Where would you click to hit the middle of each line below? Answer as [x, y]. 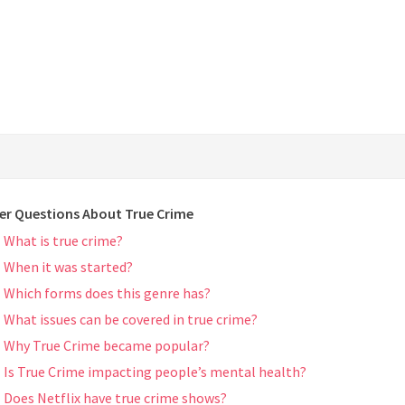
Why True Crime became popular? [107, 346]
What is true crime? [63, 241]
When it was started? [68, 267]
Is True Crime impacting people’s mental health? [155, 372]
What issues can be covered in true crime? [131, 320]
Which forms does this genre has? [107, 293]
